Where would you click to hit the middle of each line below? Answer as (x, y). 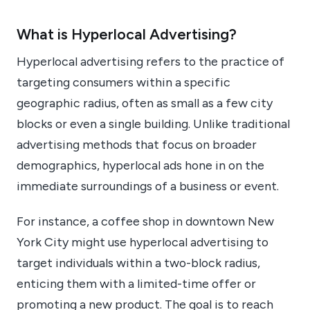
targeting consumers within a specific (124, 82)
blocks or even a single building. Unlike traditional (153, 124)
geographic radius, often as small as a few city (145, 103)
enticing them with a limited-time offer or (136, 283)
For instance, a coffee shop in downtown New (145, 221)
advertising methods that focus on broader (137, 145)
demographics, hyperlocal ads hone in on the (140, 165)
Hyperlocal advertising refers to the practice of (151, 62)
